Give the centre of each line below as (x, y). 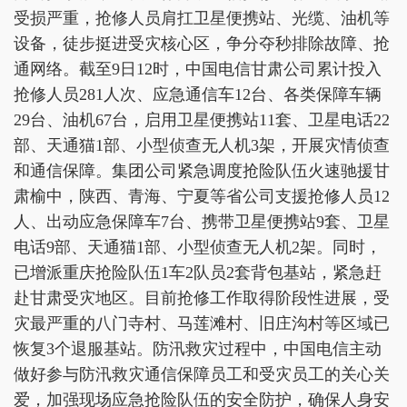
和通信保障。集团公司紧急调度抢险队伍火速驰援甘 (202, 171)
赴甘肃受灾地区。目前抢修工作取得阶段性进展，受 (202, 298)
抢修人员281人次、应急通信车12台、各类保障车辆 (198, 94)
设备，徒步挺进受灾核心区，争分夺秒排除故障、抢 (202, 44)
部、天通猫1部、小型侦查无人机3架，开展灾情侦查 (202, 145)
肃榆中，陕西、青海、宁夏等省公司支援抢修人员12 (202, 196)
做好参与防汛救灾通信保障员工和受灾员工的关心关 (202, 374)
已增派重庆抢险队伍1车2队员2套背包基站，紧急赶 (198, 273)
